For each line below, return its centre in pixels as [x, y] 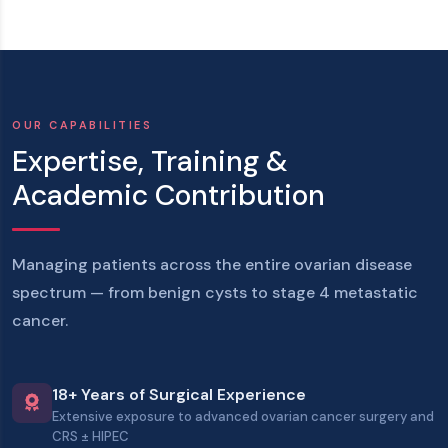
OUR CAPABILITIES [82, 125]
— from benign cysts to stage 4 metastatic [252, 292]
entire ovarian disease [328, 264]
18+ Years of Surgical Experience [179, 394]
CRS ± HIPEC [90, 436]
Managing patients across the [128, 264]
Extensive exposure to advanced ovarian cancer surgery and [243, 416]
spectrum [49, 292]
